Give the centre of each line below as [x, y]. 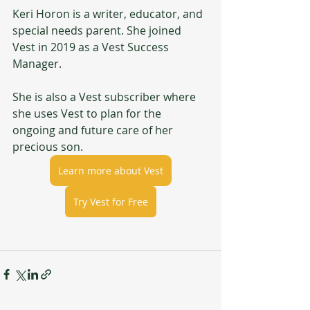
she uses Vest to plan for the [88, 114]
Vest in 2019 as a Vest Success [92, 47]
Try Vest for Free [111, 202]
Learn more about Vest [111, 171]
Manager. [37, 64]
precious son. [48, 147]
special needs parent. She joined [98, 31]
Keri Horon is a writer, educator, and [109, 14]
